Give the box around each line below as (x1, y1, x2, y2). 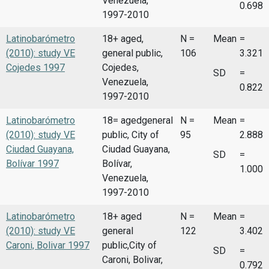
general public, (102, 47, 163, 59)
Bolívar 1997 (6, 157, 59, 169)
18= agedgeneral (102, 114, 173, 126)
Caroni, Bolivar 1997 (6, 239, 89, 251)
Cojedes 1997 (6, 61, 65, 73)
